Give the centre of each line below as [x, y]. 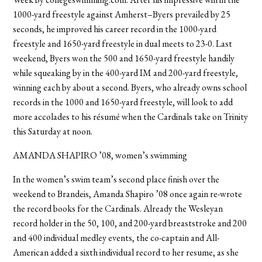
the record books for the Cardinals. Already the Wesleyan [118, 208]
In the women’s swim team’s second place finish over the [116, 179]
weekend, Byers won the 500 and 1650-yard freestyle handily [124, 58]
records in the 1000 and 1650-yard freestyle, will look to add [123, 102]
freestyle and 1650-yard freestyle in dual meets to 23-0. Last [123, 43]
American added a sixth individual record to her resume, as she [126, 252]
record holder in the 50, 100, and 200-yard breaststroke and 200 [130, 223]
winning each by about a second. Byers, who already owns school [130, 87]
